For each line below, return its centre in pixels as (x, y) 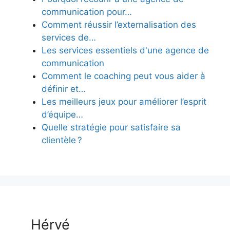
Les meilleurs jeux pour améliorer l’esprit (124, 102)
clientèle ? (62, 140)
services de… (69, 38)
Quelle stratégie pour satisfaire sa (111, 128)
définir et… (64, 89)
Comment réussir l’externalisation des (119, 25)
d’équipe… (62, 115)
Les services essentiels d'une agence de (125, 51)
